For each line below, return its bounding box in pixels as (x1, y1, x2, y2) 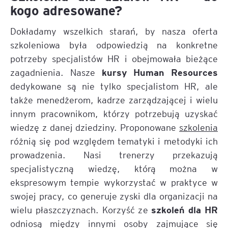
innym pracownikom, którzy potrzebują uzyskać (10, 107, 218, 119)
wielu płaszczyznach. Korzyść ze (10, 204, 152, 215)
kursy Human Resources (95, 66, 218, 78)
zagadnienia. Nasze (10, 66, 95, 78)
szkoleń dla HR (151, 203, 218, 215)
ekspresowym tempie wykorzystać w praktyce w (10, 176, 218, 188)
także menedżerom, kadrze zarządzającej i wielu (10, 94, 218, 105)
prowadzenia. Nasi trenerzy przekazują (10, 149, 218, 160)
